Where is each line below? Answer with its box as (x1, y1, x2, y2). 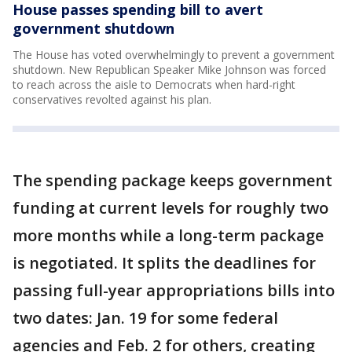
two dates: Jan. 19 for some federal (13, 307, 278, 328)
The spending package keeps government (13, 170, 332, 191)
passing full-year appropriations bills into (13, 280, 335, 301)
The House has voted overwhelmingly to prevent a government (13, 47, 335, 62)
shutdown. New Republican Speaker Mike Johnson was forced (13, 62, 326, 77)
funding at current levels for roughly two (13, 197, 328, 218)
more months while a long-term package (13, 225, 324, 246)
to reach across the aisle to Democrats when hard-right (13, 77, 295, 92)
